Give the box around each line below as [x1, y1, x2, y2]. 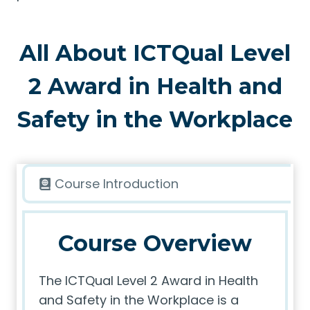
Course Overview [58, 230, 252, 257]
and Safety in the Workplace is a [39, 291, 239, 309]
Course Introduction [55, 175, 179, 192]
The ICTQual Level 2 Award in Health [39, 272, 258, 289]
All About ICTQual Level [19, 39, 291, 66]
